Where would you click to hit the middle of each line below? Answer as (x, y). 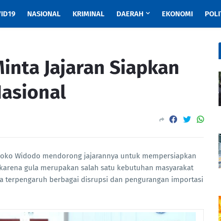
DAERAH (130, 14)
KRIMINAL (88, 14)
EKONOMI (177, 14)
